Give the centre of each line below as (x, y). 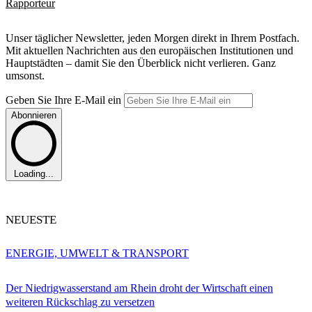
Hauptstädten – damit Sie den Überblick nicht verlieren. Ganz (141, 63)
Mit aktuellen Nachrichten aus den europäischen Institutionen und (149, 51)
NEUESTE (31, 220)
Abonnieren (34, 116)
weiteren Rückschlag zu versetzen (80, 302)
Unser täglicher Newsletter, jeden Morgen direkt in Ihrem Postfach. (153, 38)
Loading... (34, 173)
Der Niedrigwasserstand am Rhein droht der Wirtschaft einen (139, 288)
